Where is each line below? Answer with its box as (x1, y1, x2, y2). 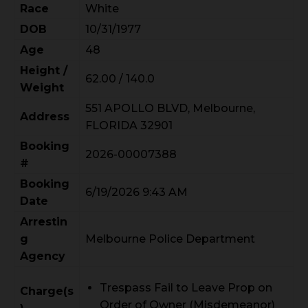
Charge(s (20, 284, 74, 298)
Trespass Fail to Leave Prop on (100, 280, 272, 294)
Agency (20, 249, 65, 263)
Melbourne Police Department (85, 232, 255, 245)
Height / (20, 63, 67, 77)
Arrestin (20, 214, 67, 228)
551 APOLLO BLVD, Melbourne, (85, 101, 255, 115)
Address (20, 109, 69, 123)
